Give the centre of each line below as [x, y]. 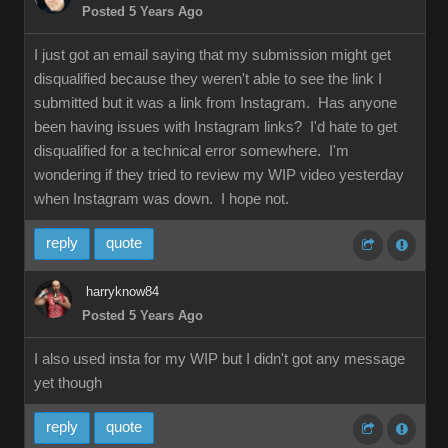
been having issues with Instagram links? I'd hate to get [215, 127]
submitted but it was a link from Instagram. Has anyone [215, 103]
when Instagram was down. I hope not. [161, 199]
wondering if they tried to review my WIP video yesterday [219, 175]
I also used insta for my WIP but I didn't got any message [219, 359]
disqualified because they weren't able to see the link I [208, 79]
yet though [68, 383]
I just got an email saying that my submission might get [212, 55]
